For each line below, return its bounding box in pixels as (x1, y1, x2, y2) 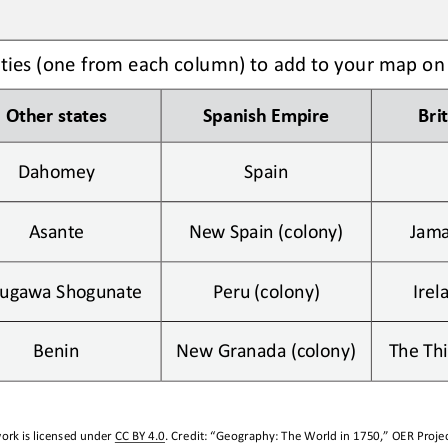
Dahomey (17, 157, 95, 180)
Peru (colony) (212, 276, 320, 299)
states (57, 101, 107, 124)
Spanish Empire (202, 101, 330, 124)
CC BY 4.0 (114, 427, 166, 443)
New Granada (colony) (176, 336, 356, 359)
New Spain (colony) (188, 217, 344, 240)
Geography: (215, 427, 282, 443)
